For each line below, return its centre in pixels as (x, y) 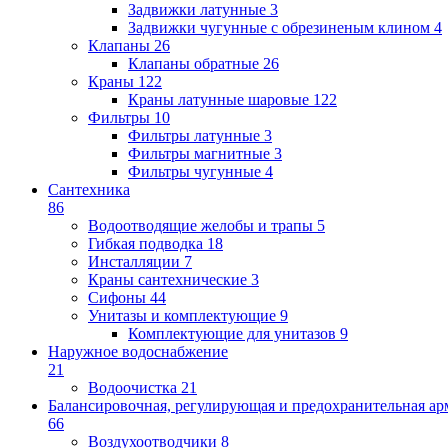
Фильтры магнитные (199, 153)
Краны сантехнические (167, 279)
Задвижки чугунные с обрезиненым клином (279, 27)
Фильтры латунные (194, 135)
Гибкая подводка (145, 243)
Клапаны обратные (193, 63)
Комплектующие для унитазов (232, 333)
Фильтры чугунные (194, 171)
